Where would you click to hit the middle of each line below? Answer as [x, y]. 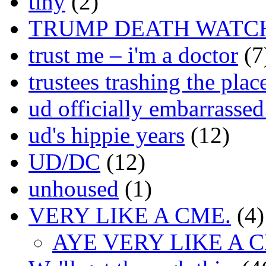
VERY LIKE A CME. [130, 215]
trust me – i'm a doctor [133, 55]
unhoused [74, 188]
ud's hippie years [107, 135]
